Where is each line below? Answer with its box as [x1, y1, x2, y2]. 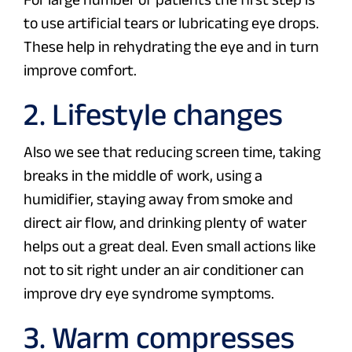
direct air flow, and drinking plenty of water [24, 214, 306, 232]
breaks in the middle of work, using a [24, 167, 262, 185]
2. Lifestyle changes [24, 97, 283, 132]
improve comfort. [24, 61, 137, 79]
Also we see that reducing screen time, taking [24, 143, 321, 161]
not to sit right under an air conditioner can [24, 261, 304, 279]
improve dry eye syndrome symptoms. [24, 284, 274, 302]
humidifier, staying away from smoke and [24, 190, 293, 208]
